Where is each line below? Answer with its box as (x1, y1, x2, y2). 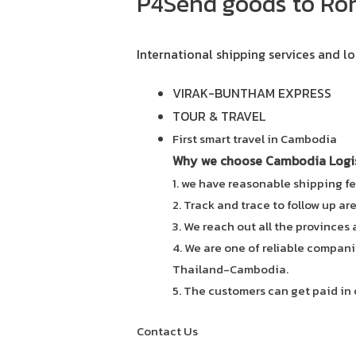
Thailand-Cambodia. (172, 260, 289, 279)
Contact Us (137, 322, 199, 341)
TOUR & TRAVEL (172, 106, 266, 126)
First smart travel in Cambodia (172, 130, 338, 149)
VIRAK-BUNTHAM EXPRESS (172, 83, 332, 103)
